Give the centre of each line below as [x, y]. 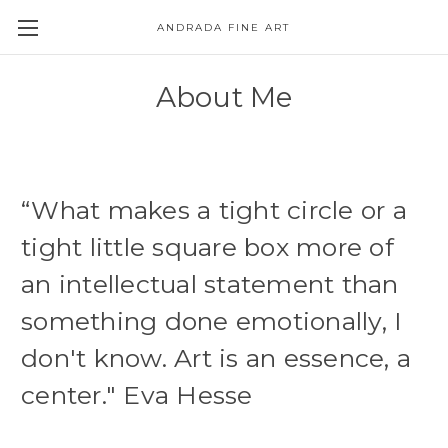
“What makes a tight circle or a [214, 209]
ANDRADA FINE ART [224, 27]
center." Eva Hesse [137, 394]
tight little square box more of [207, 246]
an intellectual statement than [210, 283]
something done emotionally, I [212, 320]
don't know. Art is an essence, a [216, 357]
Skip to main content [224, 40]
